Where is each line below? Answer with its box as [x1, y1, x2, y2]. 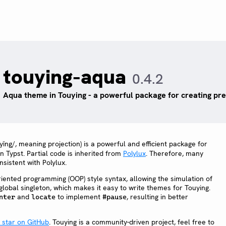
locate [31, 193, 55, 201]
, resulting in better [127, 192, 188, 202]
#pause [102, 193, 127, 201]
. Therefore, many [146, 149, 203, 158]
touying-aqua [3, 64, 126, 90]
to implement [55, 192, 102, 202]
